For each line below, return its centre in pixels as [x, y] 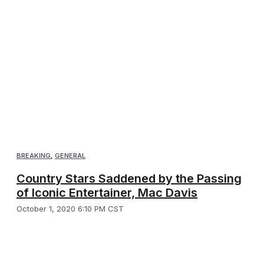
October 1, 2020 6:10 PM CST [70, 209]
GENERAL [70, 156]
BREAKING [34, 156]
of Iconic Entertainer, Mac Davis [107, 193]
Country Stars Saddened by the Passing [129, 179]
